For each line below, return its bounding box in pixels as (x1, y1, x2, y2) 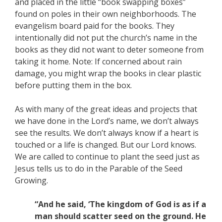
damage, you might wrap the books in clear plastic (15, 68, 201, 79)
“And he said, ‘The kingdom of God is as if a (35, 199, 206, 210)
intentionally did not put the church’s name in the (15, 32, 197, 43)
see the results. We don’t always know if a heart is (15, 127, 199, 138)
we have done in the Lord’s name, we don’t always (15, 115, 199, 126)
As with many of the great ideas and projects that (15, 104, 197, 114)
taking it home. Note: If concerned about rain (15, 56, 182, 67)
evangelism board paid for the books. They (15, 20, 174, 31)
